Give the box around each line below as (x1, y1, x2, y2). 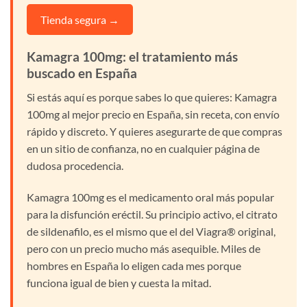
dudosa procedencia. (27, 158, 123, 172)
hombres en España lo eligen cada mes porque (27, 258, 241, 272)
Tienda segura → (40, 12, 119, 26)
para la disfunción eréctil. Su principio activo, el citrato (27, 207, 278, 221)
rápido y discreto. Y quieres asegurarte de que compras (27, 124, 282, 138)
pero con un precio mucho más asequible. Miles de (27, 241, 260, 255)
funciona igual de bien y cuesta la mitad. (27, 275, 211, 289)
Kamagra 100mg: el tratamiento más (27, 49, 238, 65)
